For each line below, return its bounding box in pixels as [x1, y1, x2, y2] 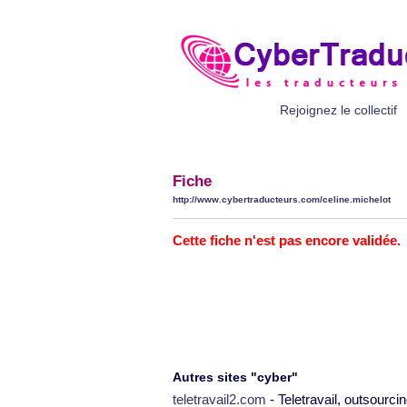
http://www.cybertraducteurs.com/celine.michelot [173, 194, 391, 204]
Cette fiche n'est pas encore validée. [173, 233, 401, 248]
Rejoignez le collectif [280, 103, 397, 117]
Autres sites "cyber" [173, 370, 298, 384]
